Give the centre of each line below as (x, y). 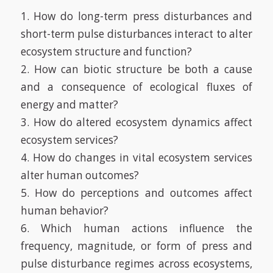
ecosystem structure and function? (106, 52)
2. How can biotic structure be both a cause (136, 69)
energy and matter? (69, 105)
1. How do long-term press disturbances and (136, 16)
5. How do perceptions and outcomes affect (136, 193)
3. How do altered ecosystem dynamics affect (136, 122)
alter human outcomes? (80, 175)
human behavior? (64, 211)
